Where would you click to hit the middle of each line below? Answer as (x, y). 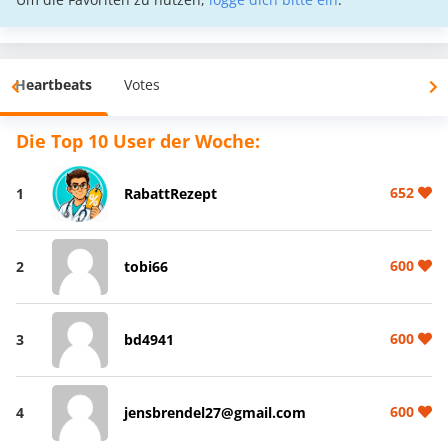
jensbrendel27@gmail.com (214, 412)
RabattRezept (170, 193)
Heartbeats (53, 84)
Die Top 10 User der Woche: (138, 140)
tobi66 (145, 266)
